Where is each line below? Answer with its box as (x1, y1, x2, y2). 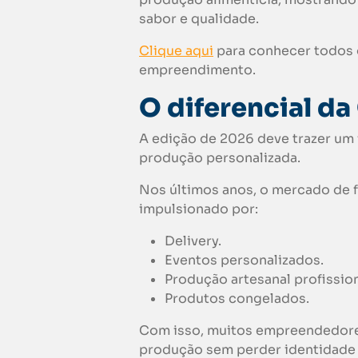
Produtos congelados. (165, 290, 312, 308)
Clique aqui (139, 42, 213, 60)
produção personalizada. (139, 149, 300, 167)
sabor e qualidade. (139, 10, 259, 28)
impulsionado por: (139, 201, 258, 218)
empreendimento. (139, 62, 256, 79)
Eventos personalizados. (165, 252, 324, 269)
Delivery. (165, 233, 221, 250)
